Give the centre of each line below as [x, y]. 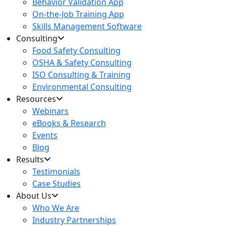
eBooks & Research [69, 123]
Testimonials [56, 171]
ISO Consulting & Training [81, 74]
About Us [34, 195]
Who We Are [56, 208]
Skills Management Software [87, 26]
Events [45, 135]
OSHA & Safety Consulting [82, 62]
